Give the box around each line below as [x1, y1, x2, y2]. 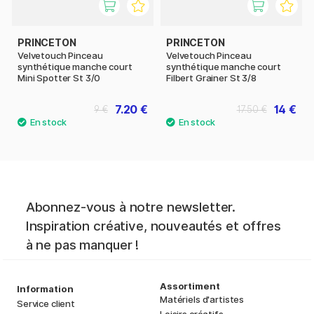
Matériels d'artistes [160, 294, 245, 306]
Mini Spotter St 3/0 [18, 71, 101, 83]
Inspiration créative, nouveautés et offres [25, 218, 281, 235]
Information [17, 283, 74, 295]
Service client [17, 298, 75, 310]
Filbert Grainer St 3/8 [166, 71, 257, 83]
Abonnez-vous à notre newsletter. [25, 199, 236, 216]
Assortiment [160, 280, 220, 292]
